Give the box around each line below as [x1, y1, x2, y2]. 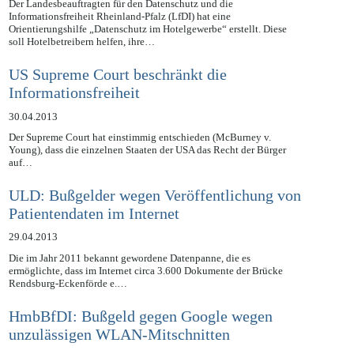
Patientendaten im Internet [8, 222, 179, 240]
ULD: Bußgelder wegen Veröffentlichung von [8, 204, 301, 222]
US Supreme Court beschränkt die [8, 83, 227, 101]
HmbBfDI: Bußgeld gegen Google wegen [8, 325, 273, 343]
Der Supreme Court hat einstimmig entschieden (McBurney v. [8, 149, 271, 161]
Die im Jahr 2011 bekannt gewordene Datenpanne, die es [8, 269, 250, 282]
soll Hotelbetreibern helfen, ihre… [8, 54, 155, 66]
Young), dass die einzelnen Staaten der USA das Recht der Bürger [8, 161, 286, 174]
